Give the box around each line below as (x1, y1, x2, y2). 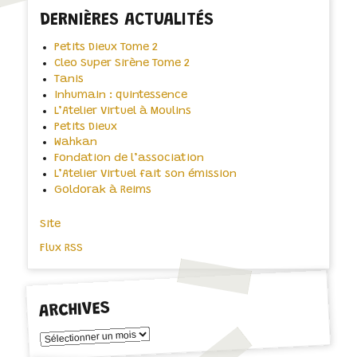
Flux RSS (39, 242, 83, 255)
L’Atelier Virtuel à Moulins (53, 104, 191, 117)
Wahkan (53, 136, 97, 149)
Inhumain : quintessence (53, 88, 187, 101)
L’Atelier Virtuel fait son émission (53, 168, 237, 181)
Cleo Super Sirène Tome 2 (53, 57, 190, 70)
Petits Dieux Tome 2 (53, 41, 158, 54)
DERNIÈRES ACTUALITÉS (39, 12, 214, 29)
